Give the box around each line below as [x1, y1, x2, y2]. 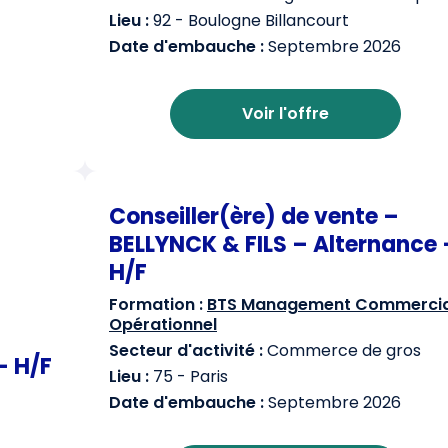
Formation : [109, 293, 203, 316]
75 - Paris [149, 365, 228, 388]
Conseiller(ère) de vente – [109, 201, 399, 232]
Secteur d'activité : [109, 339, 263, 362]
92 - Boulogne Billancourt [149, 9, 349, 32]
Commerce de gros [263, 339, 421, 362]
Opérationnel [109, 313, 217, 336]
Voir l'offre [242, 102, 329, 125]
